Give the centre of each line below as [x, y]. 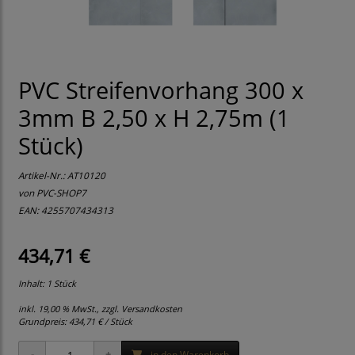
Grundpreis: [44, 322]
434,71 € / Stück [101, 322]
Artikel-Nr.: [43, 176]
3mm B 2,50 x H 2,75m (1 [154, 118]
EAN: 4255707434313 [66, 210]
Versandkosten [152, 309]
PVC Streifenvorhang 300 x [161, 91]
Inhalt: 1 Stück [47, 284]
